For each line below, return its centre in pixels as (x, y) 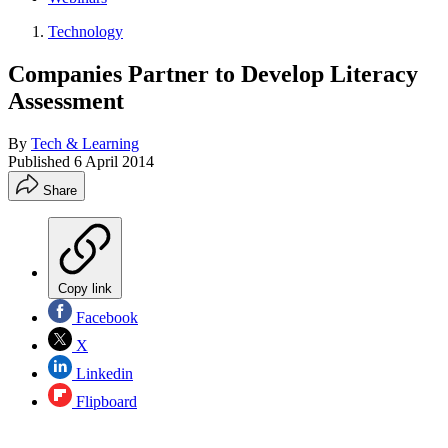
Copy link (85, 288)
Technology (85, 31)
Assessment (66, 100)
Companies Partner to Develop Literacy (213, 73)
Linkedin (102, 373)
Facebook (105, 317)
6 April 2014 (114, 161)
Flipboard (104, 401)
